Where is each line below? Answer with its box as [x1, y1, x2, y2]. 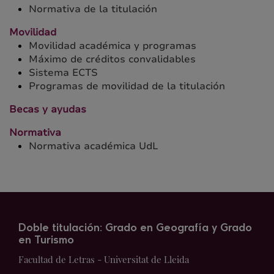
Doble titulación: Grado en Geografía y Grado [18, 223, 252, 234]
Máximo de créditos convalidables [29, 53, 196, 66]
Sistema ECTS [29, 66, 98, 80]
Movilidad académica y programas [29, 39, 196, 53]
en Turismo [18, 235, 74, 246]
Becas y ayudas [9, 103, 86, 116]
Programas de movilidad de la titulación [29, 80, 225, 93]
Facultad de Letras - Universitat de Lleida [18, 253, 189, 265]
